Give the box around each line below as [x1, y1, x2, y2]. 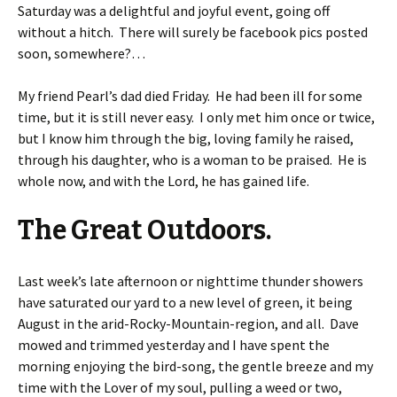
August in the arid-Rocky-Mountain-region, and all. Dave [18, 315, 359, 332]
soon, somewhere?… [18, 44, 145, 62]
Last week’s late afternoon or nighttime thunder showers [18, 272, 363, 290]
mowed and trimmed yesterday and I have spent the [18, 336, 330, 354]
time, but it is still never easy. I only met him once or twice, [18, 108, 375, 126]
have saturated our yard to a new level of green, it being [18, 293, 353, 311]
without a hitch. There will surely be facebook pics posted [18, 23, 368, 41]
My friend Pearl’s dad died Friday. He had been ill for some [18, 87, 362, 105]
